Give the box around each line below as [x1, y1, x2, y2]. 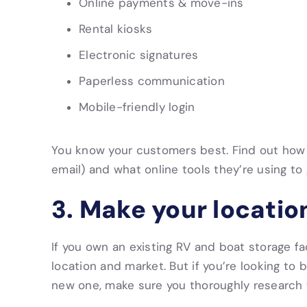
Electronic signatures [79, 48, 199, 62]
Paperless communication [79, 74, 225, 88]
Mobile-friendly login [79, 100, 195, 114]
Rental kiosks [79, 22, 153, 36]
